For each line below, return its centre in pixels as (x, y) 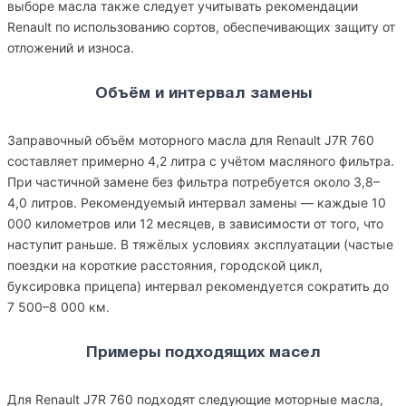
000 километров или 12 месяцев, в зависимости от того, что (195, 223)
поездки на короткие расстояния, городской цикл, (165, 265)
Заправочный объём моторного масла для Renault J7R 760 (191, 140)
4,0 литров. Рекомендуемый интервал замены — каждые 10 (197, 203)
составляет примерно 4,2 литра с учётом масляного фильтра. (201, 161)
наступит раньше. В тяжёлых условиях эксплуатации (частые (200, 244)
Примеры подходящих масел (203, 353)
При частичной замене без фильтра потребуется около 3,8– (193, 182)
